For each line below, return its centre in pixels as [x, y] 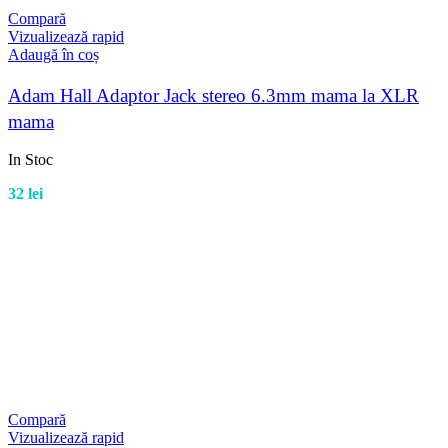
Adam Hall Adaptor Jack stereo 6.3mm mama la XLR [213, 95]
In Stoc [30, 159]
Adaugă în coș [53, 55]
